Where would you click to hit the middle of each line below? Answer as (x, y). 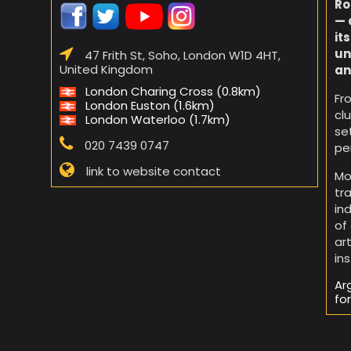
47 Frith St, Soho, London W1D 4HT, (183, 55)
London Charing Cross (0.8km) (173, 91)
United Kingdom (106, 69)
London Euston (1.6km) (150, 105)
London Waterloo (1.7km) (157, 119)
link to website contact (154, 171)
